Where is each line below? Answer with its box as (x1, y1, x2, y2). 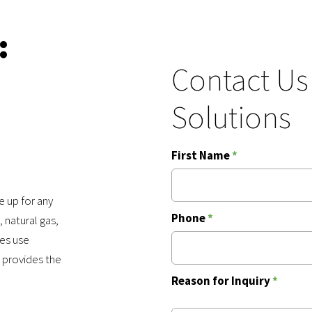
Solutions (171, 97, 291, 137)
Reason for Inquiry (171, 273, 272, 289)
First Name (171, 148, 232, 164)
